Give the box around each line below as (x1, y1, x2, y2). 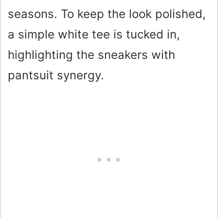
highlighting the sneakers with (8, 48, 175, 62)
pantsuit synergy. (8, 68, 104, 82)
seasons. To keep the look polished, (8, 7, 206, 21)
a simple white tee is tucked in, (8, 27, 180, 41)
